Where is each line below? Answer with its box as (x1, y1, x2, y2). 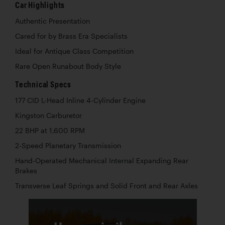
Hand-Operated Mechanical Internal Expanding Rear (15, 156, 188, 165)
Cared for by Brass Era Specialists (15, 32, 128, 40)
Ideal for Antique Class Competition (15, 47, 134, 55)
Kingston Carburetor (15, 111, 82, 120)
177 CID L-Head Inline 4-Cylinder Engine (15, 96, 146, 104)
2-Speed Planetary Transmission (15, 141, 121, 150)
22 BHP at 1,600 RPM (15, 126, 85, 135)
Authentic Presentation (15, 17, 90, 25)
